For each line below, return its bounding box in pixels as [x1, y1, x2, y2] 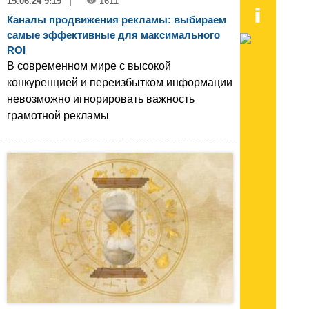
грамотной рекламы [7, 109, 109, 121]
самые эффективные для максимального [7, 28, 220, 41]
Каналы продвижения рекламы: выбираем [7, 13, 226, 26]
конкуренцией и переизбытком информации [7, 76, 232, 88]
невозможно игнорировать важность [7, 92, 195, 105]
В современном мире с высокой [7, 59, 171, 72]
